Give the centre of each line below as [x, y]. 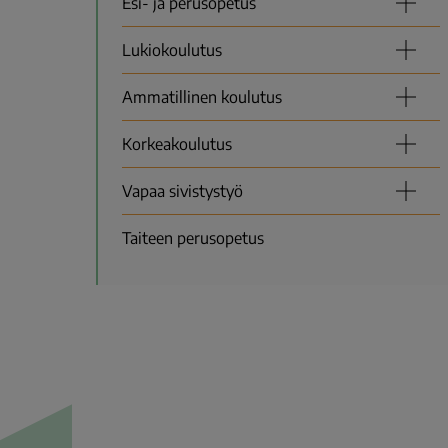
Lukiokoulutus [172, 50]
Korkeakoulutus [177, 144]
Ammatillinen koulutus [202, 97]
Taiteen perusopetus [193, 238]
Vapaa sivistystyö [182, 191]
